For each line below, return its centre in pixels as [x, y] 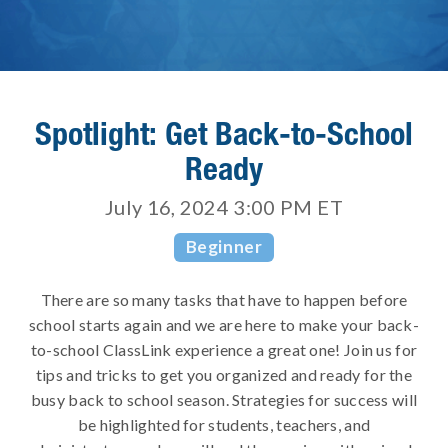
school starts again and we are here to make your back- [224, 325]
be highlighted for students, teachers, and [224, 425]
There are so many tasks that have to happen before [224, 300]
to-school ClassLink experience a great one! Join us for [224, 350]
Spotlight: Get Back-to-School [224, 133]
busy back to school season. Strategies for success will [224, 400]
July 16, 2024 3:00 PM [209, 207]
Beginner [224, 247]
